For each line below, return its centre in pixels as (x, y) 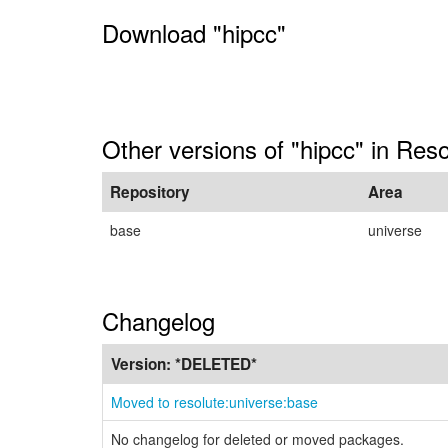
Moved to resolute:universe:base (214, 402)
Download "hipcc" (194, 32)
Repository (150, 192)
